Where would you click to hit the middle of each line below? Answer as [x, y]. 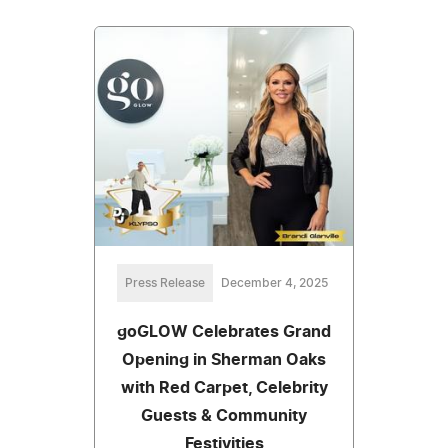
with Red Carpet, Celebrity [224, 387]
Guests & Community [224, 415]
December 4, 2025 [274, 282]
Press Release [164, 282]
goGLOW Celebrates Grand [224, 331]
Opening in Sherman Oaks [224, 359]
